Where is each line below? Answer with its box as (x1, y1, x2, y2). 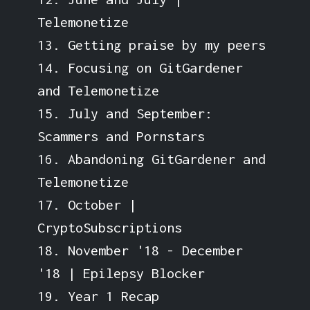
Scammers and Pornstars (37, 127, 205, 144)
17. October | (37, 196, 136, 212)
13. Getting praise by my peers (37, 36, 266, 53)
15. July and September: (37, 104, 212, 121)
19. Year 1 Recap (37, 287, 159, 304)
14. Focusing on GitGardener (37, 59, 243, 75)
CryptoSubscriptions (37, 219, 182, 235)
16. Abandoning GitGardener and (37, 150, 266, 167)
